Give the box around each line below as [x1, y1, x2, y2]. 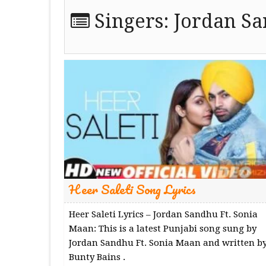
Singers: [89, 10, 174, 33]
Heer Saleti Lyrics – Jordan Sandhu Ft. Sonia [68, 208, 258, 220]
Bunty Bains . [68, 251, 125, 262]
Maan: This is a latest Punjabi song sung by [68, 223, 256, 234]
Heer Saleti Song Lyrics [68, 178, 196, 199]
